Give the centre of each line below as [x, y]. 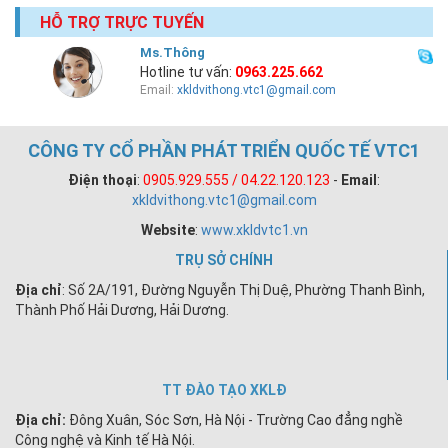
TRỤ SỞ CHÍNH [223, 260]
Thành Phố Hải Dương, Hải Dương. [122, 310]
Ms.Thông [173, 53]
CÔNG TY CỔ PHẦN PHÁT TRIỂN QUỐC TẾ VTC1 [224, 151]
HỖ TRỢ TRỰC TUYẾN [122, 23]
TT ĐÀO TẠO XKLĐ [224, 390]
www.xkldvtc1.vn [254, 230]
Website [167, 230]
